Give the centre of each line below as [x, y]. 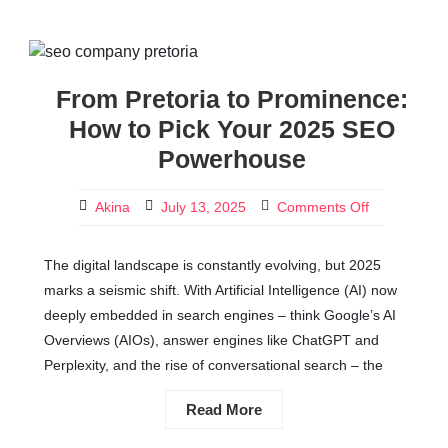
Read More [224, 409]
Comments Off [323, 207]
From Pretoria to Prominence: [231, 99]
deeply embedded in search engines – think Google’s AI [220, 315]
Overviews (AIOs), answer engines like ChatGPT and [211, 340]
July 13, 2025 [203, 207]
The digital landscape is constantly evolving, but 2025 [212, 265]
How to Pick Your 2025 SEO [231, 129]
